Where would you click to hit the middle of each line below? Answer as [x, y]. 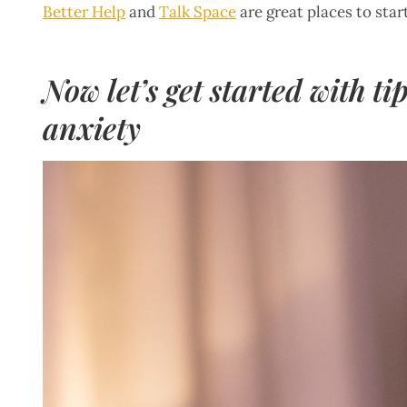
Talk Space [198, 12]
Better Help [84, 12]
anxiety [92, 127]
